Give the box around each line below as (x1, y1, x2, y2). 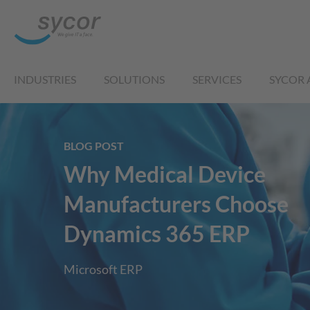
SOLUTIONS (104, 73, 165, 86)
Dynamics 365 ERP (64, 220, 250, 248)
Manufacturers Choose (64, 190, 293, 218)
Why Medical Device (64, 161, 266, 188)
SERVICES (192, 73, 241, 86)
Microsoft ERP (64, 262, 143, 277)
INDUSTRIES (14, 73, 76, 86)
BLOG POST (64, 139, 124, 153)
